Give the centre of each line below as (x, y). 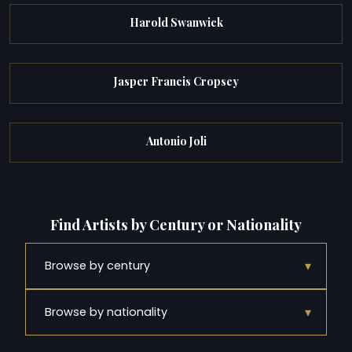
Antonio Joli (176, 141)
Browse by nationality (106, 312)
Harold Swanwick (176, 23)
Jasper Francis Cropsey (176, 82)
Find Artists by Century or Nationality (176, 224)
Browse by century (97, 266)
